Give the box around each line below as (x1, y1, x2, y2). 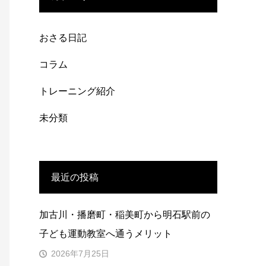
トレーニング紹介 (39, 86, 115, 96)
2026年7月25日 (51, 249, 109, 258)
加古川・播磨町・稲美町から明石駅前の (39, 210, 210, 220)
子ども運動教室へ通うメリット (39, 229, 172, 239)
